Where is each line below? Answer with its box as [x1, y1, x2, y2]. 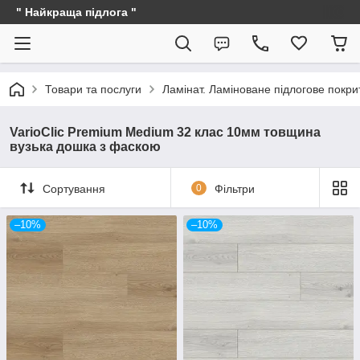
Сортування [43, 182, 105, 195]
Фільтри [214, 182, 255, 195]
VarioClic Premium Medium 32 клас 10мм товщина [10, 125, 321, 139]
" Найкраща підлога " [16, 6, 137, 18]
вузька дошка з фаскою [10, 140, 161, 153]
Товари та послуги [45, 83, 141, 96]
